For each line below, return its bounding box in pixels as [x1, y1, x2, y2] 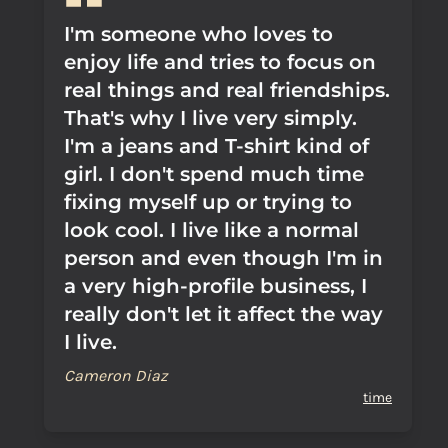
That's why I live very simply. [64, 106, 357, 130]
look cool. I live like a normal [64, 218, 359, 242]
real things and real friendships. [64, 78, 390, 102]
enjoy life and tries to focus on [64, 50, 376, 74]
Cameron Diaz [64, 366, 168, 385]
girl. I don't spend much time [64, 162, 364, 186]
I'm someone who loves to [64, 22, 333, 46]
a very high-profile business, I [64, 274, 367, 298]
